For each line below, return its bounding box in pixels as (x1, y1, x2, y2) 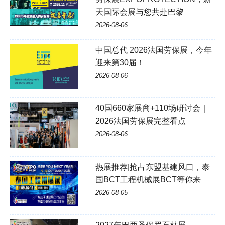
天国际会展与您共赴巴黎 (95, 8, 184, 16)
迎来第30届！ (95, 58, 145, 67)
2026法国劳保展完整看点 (95, 117, 186, 126)
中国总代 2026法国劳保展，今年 (95, 46, 212, 54)
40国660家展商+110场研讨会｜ (95, 104, 208, 113)
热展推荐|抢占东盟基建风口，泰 (95, 162, 210, 171)
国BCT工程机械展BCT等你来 (95, 175, 201, 184)
